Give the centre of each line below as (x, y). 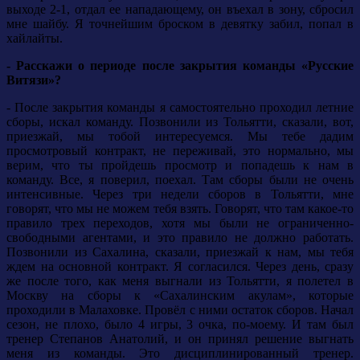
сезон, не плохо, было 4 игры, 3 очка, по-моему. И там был (180, 325)
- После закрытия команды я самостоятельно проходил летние (180, 108)
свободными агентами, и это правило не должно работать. (180, 238)
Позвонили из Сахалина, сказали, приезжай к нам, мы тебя (180, 252)
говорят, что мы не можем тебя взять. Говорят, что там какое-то (180, 209)
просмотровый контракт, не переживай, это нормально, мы (180, 151)
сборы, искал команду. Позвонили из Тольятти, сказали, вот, (180, 122)
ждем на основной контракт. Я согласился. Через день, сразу (180, 267)
